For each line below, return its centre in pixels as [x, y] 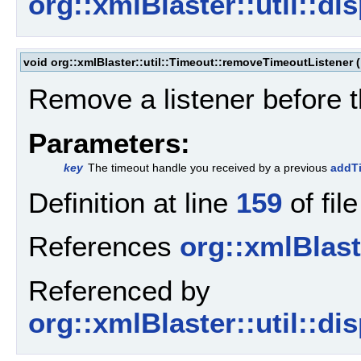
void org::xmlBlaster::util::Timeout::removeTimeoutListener [188, 62]
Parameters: [109, 143]
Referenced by [119, 290]
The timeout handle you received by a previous [209, 167]
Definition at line [132, 203]
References [104, 247]
